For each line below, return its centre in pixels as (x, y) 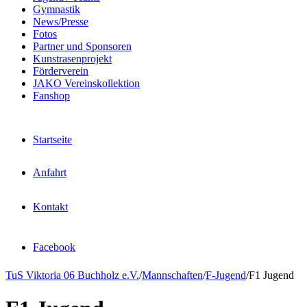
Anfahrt (50, 172)
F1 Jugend (271, 275)
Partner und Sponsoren (82, 46)
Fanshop (51, 96)
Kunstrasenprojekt (72, 59)
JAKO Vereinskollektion (86, 83)
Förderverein (61, 71)
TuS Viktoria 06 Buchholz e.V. (72, 275)
